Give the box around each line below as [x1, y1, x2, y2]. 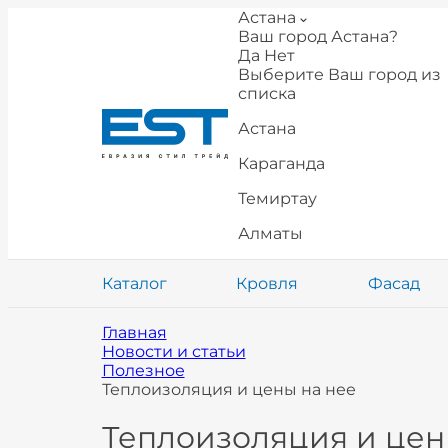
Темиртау [237, 189, 317, 208]
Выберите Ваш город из [237, 65, 441, 84]
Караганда [237, 154, 325, 173]
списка [237, 84, 296, 103]
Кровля [236, 274, 299, 293]
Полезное [101, 361, 185, 380]
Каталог [101, 274, 167, 293]
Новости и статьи [101, 342, 246, 361]
